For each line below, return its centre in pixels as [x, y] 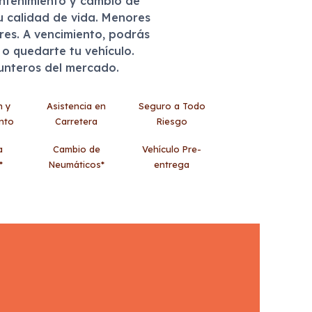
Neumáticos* [76, 165]
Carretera [77, 122]
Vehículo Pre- [172, 149]
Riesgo [172, 122]
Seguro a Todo [172, 106]
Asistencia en [77, 106]
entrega [172, 165]
